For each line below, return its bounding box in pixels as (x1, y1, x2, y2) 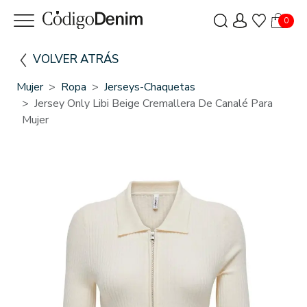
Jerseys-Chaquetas (104, 79, 195, 95)
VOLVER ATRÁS (33, 51, 119, 67)
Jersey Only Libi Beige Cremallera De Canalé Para (34, 95, 273, 111)
